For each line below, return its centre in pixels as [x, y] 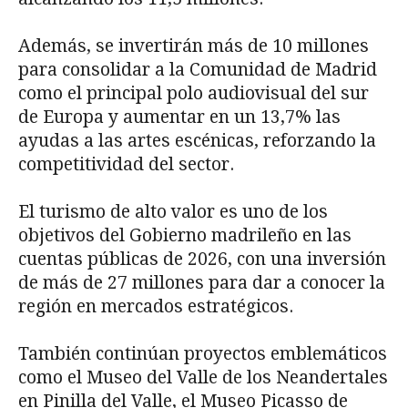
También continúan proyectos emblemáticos [203, 353]
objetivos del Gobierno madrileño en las [185, 235]
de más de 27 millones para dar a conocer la [202, 282]
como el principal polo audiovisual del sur [194, 93]
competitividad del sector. [126, 164]
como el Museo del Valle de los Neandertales [203, 377]
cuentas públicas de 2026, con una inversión [202, 259]
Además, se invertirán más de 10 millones [194, 46]
